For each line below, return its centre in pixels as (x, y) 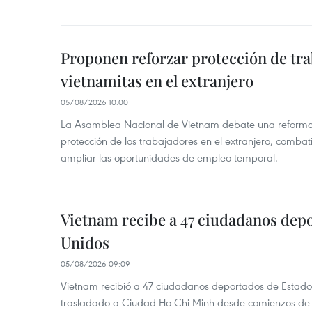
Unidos (85, 242)
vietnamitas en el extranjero (157, 81)
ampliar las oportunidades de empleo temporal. (169, 157)
